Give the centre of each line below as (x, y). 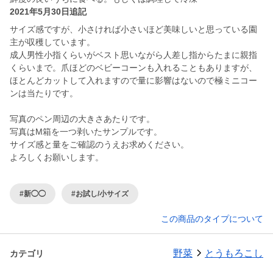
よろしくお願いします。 (57, 158)
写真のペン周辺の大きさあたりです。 (82, 119)
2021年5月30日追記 (48, 12)
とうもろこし (234, 253)
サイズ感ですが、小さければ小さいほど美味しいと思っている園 (133, 30)
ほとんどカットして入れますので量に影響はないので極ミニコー (133, 81)
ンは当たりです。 (44, 94)
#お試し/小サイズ (100, 193)
